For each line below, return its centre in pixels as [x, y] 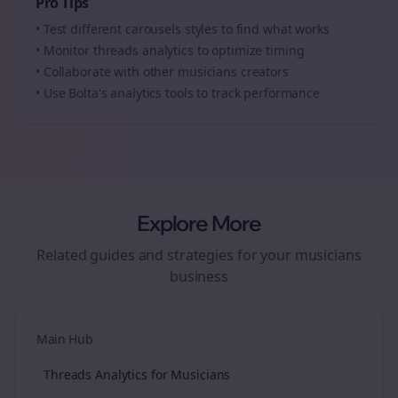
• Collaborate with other [107, 72]
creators [263, 72]
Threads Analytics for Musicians [137, 374]
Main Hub [65, 339]
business [199, 276]
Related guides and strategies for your [166, 255]
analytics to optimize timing [221, 50]
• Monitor [64, 50]
